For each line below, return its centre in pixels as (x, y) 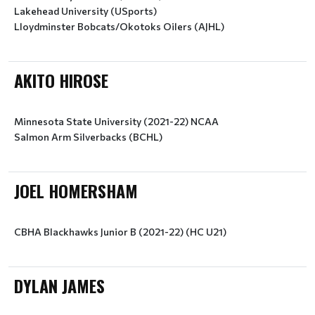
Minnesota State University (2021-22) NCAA (116, 121)
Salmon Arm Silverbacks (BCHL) (88, 137)
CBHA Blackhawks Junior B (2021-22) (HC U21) (120, 232)
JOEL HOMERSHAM (76, 191)
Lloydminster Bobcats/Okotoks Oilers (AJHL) (119, 26)
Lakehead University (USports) (85, 11)
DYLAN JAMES (59, 285)
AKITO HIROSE (61, 80)
